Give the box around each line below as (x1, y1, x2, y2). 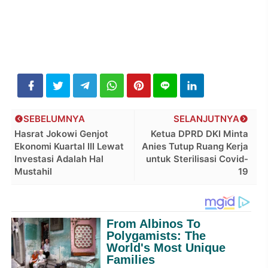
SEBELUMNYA (23, 113, 86, 125)
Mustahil (14, 166, 53, 178)
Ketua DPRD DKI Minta (150, 128, 248, 140)
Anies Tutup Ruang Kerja (141, 141, 248, 153)
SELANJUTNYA (173, 113, 239, 125)
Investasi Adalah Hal (14, 153, 104, 165)
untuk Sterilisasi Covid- (145, 153, 248, 165)
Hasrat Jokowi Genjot (14, 128, 109, 140)
